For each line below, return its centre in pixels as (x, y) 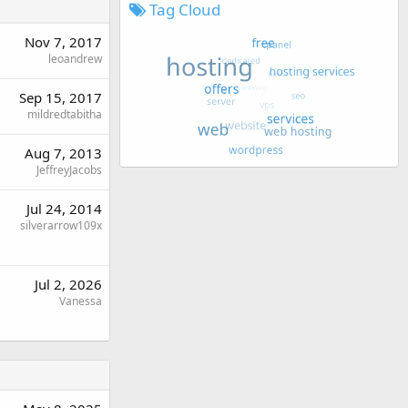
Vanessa (81, 301)
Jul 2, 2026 (68, 284)
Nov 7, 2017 (63, 41)
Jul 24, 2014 (64, 208)
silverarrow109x (61, 225)
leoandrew (75, 58)
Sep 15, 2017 (61, 97)
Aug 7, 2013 (63, 153)
